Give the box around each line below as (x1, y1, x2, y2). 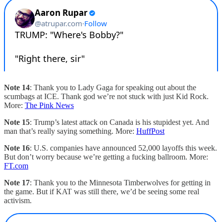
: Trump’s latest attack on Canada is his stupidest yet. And (30, 117, 209, 126)
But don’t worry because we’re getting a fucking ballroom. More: (4, 152, 208, 161)
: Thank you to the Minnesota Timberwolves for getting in (30, 178, 211, 187)
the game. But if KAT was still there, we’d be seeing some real (4, 187, 199, 196)
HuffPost (136, 126, 165, 135)
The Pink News (25, 101, 74, 110)
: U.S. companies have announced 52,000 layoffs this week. (30, 143, 217, 152)
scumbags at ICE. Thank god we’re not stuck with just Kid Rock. (4, 92, 209, 101)
